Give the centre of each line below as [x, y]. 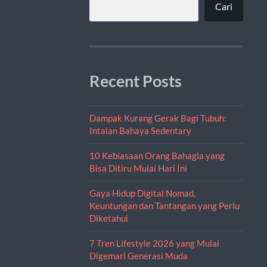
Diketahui [108, 218]
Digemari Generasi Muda [138, 255]
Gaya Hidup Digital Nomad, [142, 193]
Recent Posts [135, 81]
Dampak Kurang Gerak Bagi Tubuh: [158, 118]
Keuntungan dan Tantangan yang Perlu [164, 205]
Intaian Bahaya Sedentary [140, 130]
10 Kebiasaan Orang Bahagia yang [157, 155]
